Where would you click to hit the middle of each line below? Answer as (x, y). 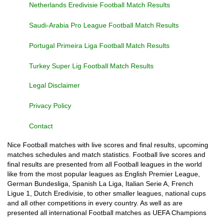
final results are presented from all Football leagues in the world (105, 164)
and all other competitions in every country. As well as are (95, 203)
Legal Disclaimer (54, 85)
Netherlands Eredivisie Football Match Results (100, 5)
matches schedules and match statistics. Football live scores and (106, 155)
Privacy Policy (50, 106)
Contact (41, 126)
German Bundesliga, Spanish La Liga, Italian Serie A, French (100, 184)
